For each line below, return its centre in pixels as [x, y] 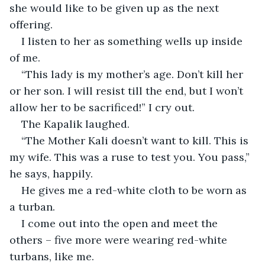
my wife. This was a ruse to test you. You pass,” [131, 157]
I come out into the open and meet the [121, 223]
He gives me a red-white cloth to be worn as [135, 190]
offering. [31, 24]
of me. [25, 57]
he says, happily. [51, 173]
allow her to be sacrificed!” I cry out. [102, 107]
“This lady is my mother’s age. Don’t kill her [134, 74]
